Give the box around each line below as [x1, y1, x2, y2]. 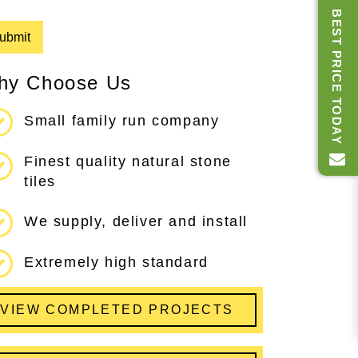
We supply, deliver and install [24, 213, 249, 230]
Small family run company [24, 113, 220, 129]
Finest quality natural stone [24, 153, 232, 169]
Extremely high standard [24, 253, 209, 270]
